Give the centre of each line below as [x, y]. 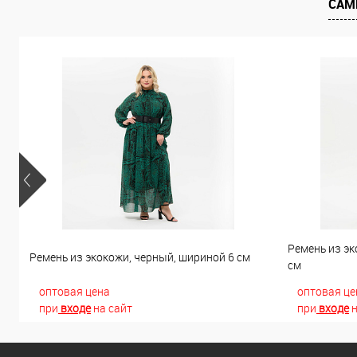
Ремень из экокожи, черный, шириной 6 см [140, 257]
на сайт [112, 308]
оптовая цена [75, 291]
